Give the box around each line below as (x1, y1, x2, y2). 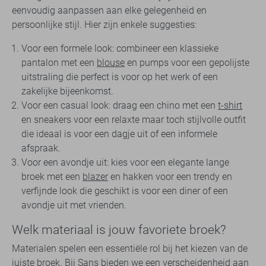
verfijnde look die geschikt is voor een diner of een (21, 185, 228, 197)
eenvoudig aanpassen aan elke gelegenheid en (12, 5, 207, 17)
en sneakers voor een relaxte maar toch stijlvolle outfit (21, 114, 246, 126)
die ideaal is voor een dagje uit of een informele (21, 128, 217, 140)
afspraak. (21, 142, 61, 154)
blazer (83, 171, 108, 183)
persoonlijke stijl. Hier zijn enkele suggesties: (12, 19, 197, 31)
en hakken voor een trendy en (108, 171, 232, 183)
